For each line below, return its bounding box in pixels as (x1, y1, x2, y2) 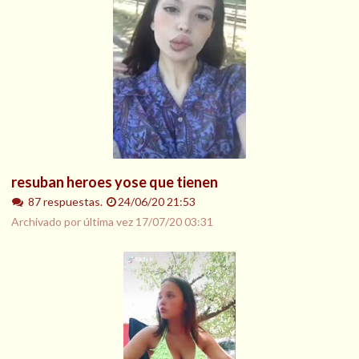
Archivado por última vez (11, 215, 135, 229)
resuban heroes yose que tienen (11, 173, 218, 192)
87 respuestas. (27, 195, 105, 209)
